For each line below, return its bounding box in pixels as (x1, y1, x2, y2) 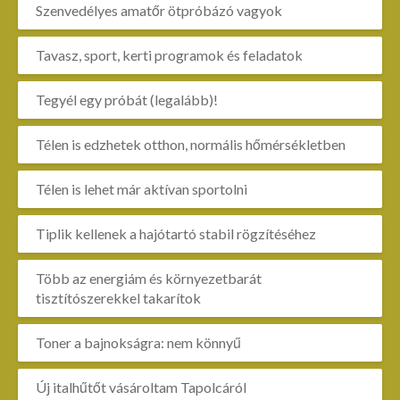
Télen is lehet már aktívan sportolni (36, 180, 247, 197)
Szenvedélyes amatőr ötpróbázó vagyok (36, 2, 282, 19)
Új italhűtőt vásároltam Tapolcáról (36, 379, 246, 396)
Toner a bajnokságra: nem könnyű (36, 334, 241, 351)
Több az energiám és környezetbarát (36, 270, 262, 287)
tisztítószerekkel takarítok (36, 289, 201, 306)
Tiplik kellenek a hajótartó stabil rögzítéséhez (36, 225, 316, 242)
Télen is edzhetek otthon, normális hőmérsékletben (36, 136, 346, 153)
